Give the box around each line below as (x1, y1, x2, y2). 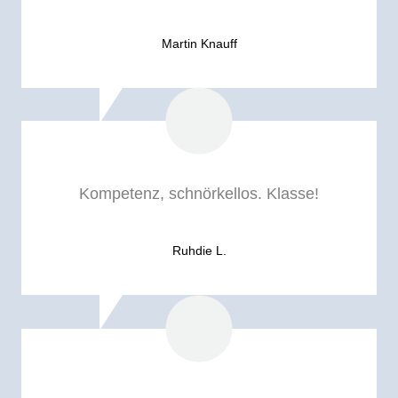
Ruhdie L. (171, 243, 227, 258)
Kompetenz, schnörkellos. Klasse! (79, 184, 319, 203)
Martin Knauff (161, 36, 237, 52)
